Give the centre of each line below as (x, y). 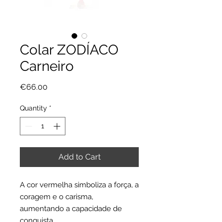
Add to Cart (79, 157)
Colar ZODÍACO (69, 50)
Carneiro (47, 66)
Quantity (33, 108)
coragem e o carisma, (56, 197)
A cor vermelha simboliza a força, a (79, 185)
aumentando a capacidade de (71, 209)
